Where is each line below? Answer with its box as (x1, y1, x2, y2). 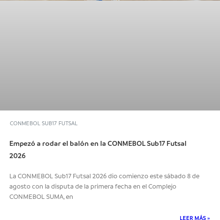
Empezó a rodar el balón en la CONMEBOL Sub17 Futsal (9, 138, 187, 147)
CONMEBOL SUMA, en (9, 192, 74, 200)
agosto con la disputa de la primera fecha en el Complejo (9, 181, 177, 190)
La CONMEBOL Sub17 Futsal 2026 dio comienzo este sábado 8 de (9, 171, 200, 180)
